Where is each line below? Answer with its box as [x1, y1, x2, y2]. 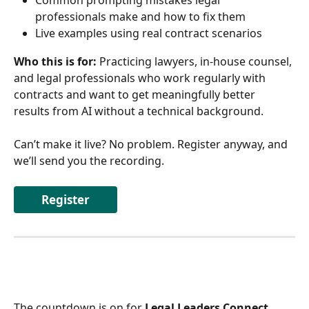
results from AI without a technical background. [14, 103, 263, 119]
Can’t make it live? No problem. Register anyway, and [14, 137, 290, 152]
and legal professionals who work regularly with [14, 70, 268, 86]
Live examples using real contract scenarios [35, 26, 265, 41]
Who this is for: [14, 53, 97, 69]
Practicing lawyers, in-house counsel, [97, 53, 295, 69]
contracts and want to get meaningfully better [14, 86, 258, 102]
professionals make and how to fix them [35, 9, 248, 25]
